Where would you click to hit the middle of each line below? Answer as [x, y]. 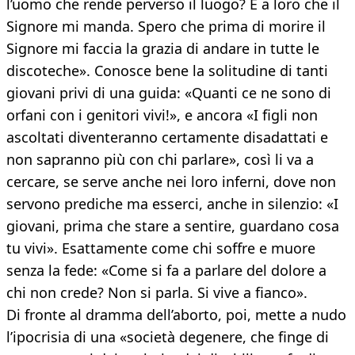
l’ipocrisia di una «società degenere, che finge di [168, 337]
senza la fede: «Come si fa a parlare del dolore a [166, 271]
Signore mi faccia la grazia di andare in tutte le [163, 49]
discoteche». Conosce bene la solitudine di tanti [167, 71]
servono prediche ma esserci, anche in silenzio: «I [172, 204]
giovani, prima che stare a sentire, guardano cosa [173, 226]
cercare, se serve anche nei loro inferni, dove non [171, 182]
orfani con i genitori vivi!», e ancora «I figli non [162, 115]
